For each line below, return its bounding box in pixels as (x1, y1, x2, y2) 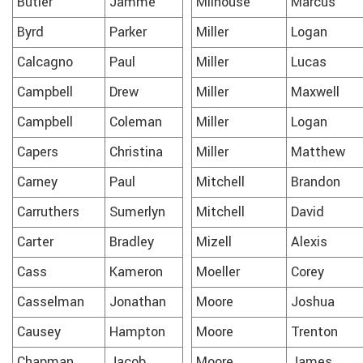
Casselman (17, 292, 84, 312)
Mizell (196, 232, 232, 252)
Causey (17, 322, 61, 342)
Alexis (291, 232, 327, 252)
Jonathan (109, 292, 166, 312)
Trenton (291, 322, 338, 342)
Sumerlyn (109, 202, 165, 222)
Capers (17, 142, 58, 162)
